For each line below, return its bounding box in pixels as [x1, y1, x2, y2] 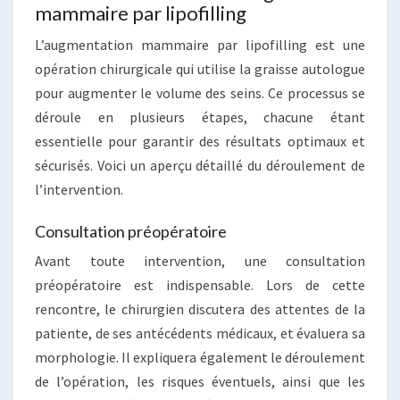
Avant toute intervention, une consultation [35, 252, 365, 271]
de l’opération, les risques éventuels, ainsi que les [35, 372, 365, 391]
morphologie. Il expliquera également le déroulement [35, 348, 365, 367]
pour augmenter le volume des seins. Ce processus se [35, 84, 365, 103]
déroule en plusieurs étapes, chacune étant [35, 108, 365, 127]
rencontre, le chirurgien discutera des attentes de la [35, 300, 365, 319]
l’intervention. [35, 180, 123, 199]
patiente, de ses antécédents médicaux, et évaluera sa [35, 324, 365, 343]
